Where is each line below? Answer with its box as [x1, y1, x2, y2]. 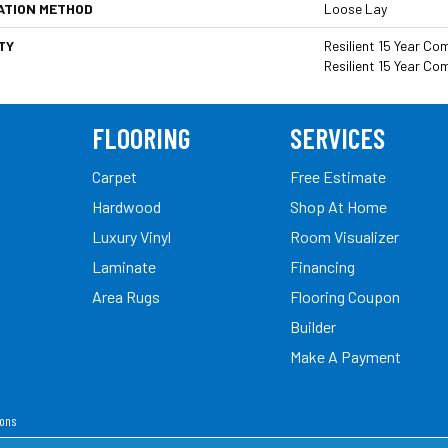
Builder [290, 316, 336, 336]
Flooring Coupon [290, 286, 400, 306]
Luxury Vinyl [92, 226, 171, 246]
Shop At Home [290, 196, 387, 216]
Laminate [92, 256, 156, 276]
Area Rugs [92, 286, 160, 306]
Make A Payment [290, 346, 401, 366]
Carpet [92, 166, 137, 186]
